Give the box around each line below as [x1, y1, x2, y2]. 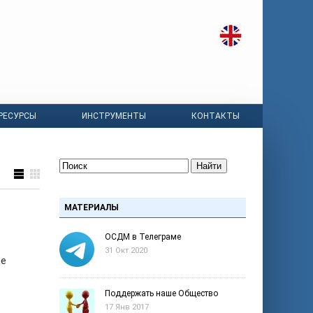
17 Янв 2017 [105, 303, 149, 312]
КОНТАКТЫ [191, 111, 240, 121]
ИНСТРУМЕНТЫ [82, 111, 147, 121]
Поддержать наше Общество [105, 289, 218, 298]
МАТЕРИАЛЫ [64, 203, 119, 212]
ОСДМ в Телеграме [105, 232, 181, 242]
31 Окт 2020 [105, 246, 147, 255]
